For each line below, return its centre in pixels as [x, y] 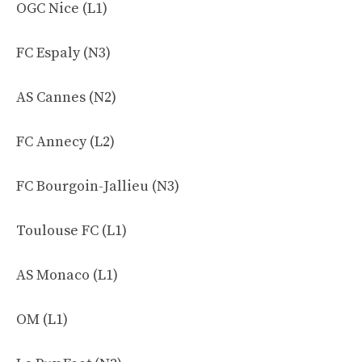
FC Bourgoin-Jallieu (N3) [98, 186]
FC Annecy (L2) [65, 142]
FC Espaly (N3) [63, 53]
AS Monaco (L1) [67, 275]
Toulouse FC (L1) [72, 231]
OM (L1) [42, 320]
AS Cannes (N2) [66, 97]
